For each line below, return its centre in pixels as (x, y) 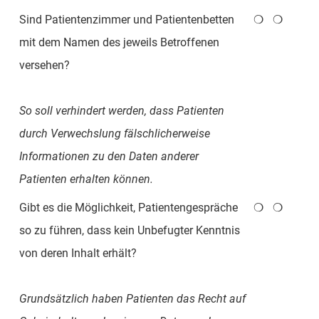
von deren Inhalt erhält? (78, 253)
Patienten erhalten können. (86, 179)
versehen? (44, 65)
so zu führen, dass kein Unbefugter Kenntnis (129, 230)
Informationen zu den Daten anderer (109, 156)
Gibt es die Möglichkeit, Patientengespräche (128, 207)
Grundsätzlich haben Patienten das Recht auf (132, 298)
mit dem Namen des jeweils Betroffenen (119, 42)
